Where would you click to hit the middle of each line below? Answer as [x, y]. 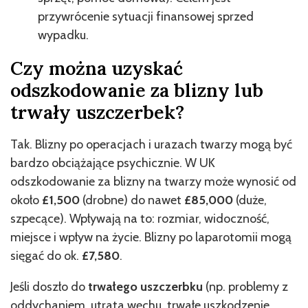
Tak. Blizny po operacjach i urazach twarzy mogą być [151, 144]
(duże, [251, 200]
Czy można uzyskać [97, 68]
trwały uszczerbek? [97, 112]
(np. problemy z [247, 287]
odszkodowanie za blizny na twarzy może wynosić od [153, 181]
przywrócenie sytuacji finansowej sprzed [146, 16]
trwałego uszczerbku [147, 287]
